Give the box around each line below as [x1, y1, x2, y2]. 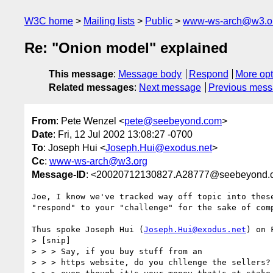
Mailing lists [83, 16, 135, 26]
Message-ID [32, 169, 86, 180]
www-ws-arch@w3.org [49, 155, 147, 166]
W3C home [24, 16, 73, 26]
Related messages [49, 82, 134, 93]
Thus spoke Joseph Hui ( [32, 224, 144, 234]
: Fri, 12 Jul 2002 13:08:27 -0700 [53, 129, 193, 140]
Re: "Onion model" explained [24, 40, 228, 57]
